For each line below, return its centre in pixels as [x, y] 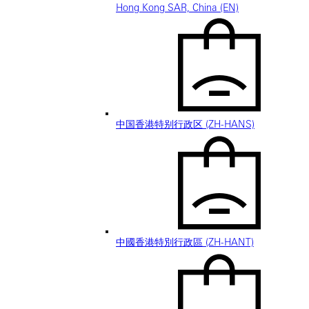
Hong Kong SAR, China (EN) [177, 8]
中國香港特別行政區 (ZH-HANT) [185, 242]
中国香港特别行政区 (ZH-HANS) [185, 124]
